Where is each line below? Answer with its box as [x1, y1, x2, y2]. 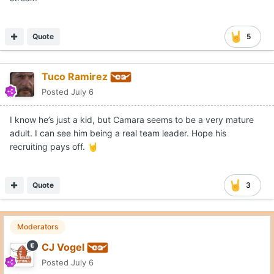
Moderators [17, 221, 58, 231]
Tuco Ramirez [42, 70, 108, 83]
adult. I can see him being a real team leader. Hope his [10, 127, 226, 138]
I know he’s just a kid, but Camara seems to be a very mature [10, 114, 254, 125]
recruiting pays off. [10, 141, 87, 152]
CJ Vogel [42, 240, 84, 253]
